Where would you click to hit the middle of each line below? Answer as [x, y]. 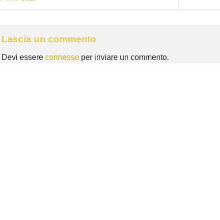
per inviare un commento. [124, 57]
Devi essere [23, 57]
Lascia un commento [50, 39]
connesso [62, 57]
